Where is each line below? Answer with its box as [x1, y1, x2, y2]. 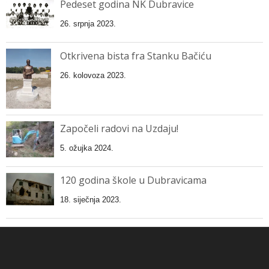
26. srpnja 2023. [60, 19, 116, 29]
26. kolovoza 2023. [60, 71, 126, 80]
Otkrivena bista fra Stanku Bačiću [60, 49, 211, 63]
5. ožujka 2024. [60, 144, 113, 153]
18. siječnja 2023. [60, 195, 121, 205]
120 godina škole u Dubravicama [60, 174, 207, 187]
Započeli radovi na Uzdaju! [60, 122, 178, 136]
